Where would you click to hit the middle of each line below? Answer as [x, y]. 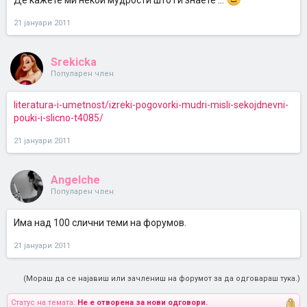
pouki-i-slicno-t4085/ [59, 118]
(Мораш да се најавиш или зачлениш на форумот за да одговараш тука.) [162, 279]
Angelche [75, 180]
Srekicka [74, 62]
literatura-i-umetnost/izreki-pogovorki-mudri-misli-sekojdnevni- [151, 105]
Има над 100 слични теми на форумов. [100, 223]
